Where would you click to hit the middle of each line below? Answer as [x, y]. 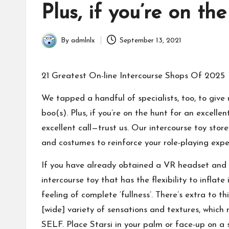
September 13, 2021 [151, 40]
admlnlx [83, 40]
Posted [52, 46]
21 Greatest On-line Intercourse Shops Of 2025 [133, 76]
